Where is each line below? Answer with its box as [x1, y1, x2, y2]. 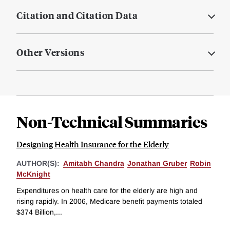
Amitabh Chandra [63, 159, 124, 168]
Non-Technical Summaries [16, 111, 207, 132]
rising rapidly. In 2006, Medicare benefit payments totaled [16, 197, 202, 205]
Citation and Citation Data [16, 9, 138, 22]
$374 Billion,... [16, 207, 62, 216]
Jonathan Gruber [127, 159, 187, 168]
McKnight [16, 170, 50, 179]
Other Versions [16, 46, 84, 59]
